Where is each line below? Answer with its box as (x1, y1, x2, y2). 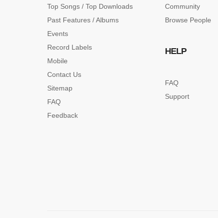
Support (165, 92, 189, 100)
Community (165, 2, 200, 10)
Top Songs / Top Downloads (47, 2, 133, 10)
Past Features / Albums (47, 16, 119, 24)
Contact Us (47, 71, 81, 78)
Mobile (47, 57, 68, 65)
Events (47, 30, 68, 37)
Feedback (47, 111, 78, 119)
